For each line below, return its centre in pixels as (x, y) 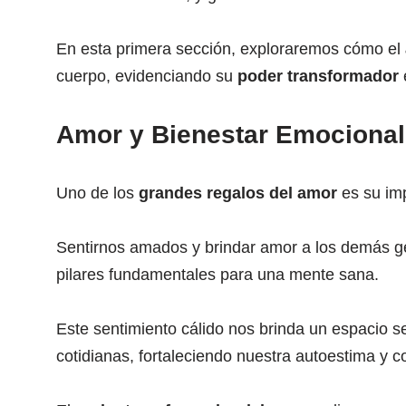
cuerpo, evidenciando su (147, 76)
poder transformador (318, 76)
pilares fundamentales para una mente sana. (217, 275)
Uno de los (97, 193)
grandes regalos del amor (238, 193)
